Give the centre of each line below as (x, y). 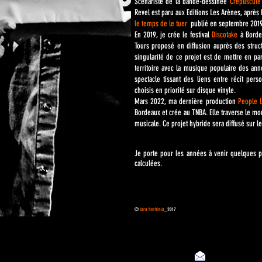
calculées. (148, 163)
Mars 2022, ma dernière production (186, 101)
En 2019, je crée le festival (173, 35)
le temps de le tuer (162, 24)
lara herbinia (152, 209)
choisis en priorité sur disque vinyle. (185, 90)
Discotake (225, 35)
